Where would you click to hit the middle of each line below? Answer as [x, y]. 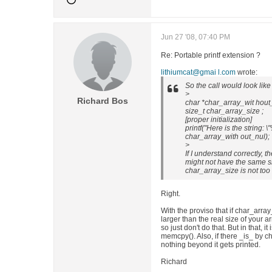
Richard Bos [103, 101]
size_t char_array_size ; [224, 111]
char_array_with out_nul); [227, 137]
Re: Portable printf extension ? [211, 55]
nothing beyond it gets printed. [211, 245]
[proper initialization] [219, 120]
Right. [171, 194]
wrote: [246, 72]
